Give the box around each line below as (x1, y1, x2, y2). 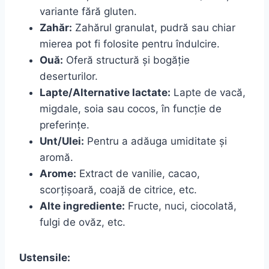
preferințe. (40, 118, 89, 131)
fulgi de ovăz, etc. (40, 216, 125, 228)
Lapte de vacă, (171, 86, 246, 98)
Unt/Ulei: (40, 134, 84, 147)
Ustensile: (19, 251, 70, 264)
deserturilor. (40, 70, 98, 82)
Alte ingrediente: (40, 199, 125, 212)
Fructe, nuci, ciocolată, (125, 199, 237, 212)
